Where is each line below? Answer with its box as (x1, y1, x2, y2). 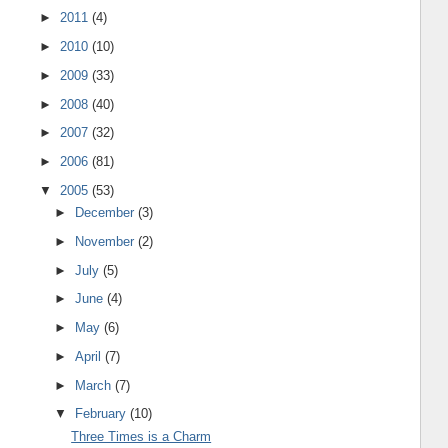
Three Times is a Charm (71, 428, 212, 444)
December (75, 205, 139, 221)
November (75, 233, 139, 249)
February (75, 406, 131, 422)
